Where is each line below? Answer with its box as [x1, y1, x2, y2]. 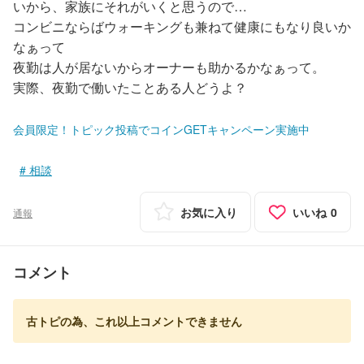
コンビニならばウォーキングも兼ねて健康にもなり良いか [13, 17, 351, 36]
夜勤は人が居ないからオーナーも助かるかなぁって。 [13, 58, 325, 76]
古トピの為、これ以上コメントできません [26, 313, 242, 329]
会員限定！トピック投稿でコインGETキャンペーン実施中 [13, 121, 310, 137]
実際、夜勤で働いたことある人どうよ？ [13, 78, 247, 97]
